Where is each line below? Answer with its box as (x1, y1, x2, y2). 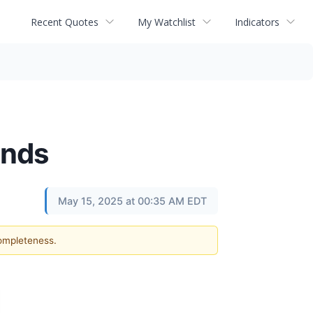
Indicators (235, 15, 279, 29)
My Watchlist (138, 15, 196, 29)
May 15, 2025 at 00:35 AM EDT (58, 195, 207, 207)
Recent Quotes (31, 15, 99, 29)
